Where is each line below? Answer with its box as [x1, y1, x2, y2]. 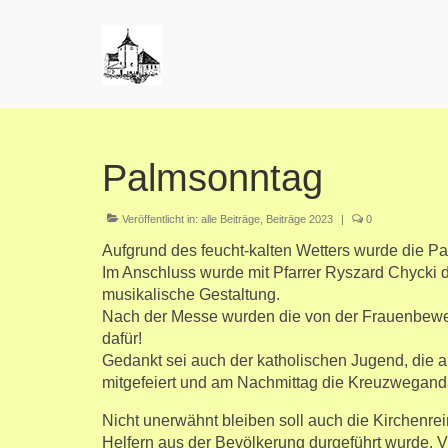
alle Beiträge [201, 213, 260, 225]
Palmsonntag [102, 157, 323, 199]
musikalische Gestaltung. [102, 286, 280, 303]
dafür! [102, 330, 142, 347]
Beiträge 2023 [266, 213, 333, 225]
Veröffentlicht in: [119, 213, 201, 225]
